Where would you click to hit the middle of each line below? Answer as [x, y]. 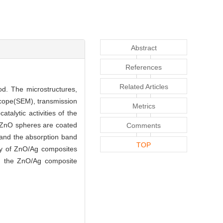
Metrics [144, 106]
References [144, 67]
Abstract [144, 48]
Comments [144, 126]
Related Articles [144, 87]
